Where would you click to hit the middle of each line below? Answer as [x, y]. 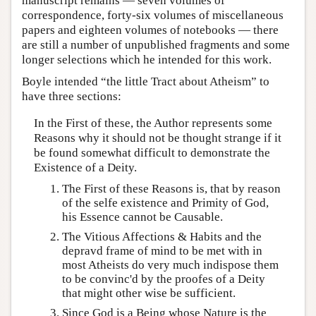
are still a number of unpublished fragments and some [156, 45]
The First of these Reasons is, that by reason [171, 188]
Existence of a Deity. [85, 167]
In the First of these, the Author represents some [153, 123]
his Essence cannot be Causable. [142, 217]
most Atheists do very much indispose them [170, 265]
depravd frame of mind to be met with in [162, 251]
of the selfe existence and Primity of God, [165, 202]
